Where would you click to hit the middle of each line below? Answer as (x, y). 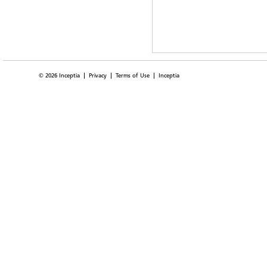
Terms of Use (133, 75)
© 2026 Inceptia (59, 75)
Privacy (98, 75)
